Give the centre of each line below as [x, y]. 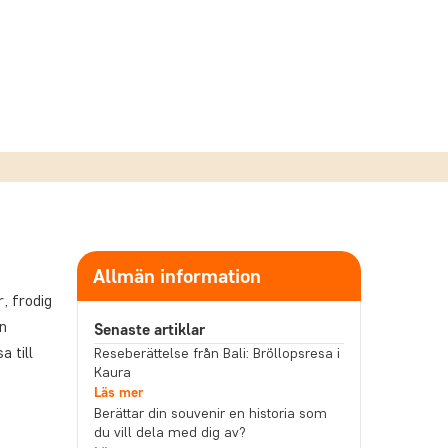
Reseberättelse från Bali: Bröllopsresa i [216, 353]
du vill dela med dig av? [169, 432]
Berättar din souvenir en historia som [210, 413]
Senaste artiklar [149, 329]
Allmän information [176, 276]
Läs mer [118, 392]
